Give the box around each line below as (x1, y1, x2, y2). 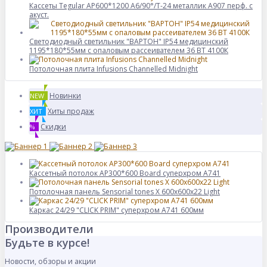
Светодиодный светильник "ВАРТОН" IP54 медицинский (29, 36, 228, 46)
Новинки (49, 91, 81, 101)
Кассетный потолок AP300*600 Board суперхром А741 (29, 168, 221, 178)
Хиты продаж (48, 106, 94, 116)
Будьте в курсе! (5, 235, 89, 250)
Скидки (41, 122, 66, 132)
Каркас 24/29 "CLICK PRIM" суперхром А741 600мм (29, 205, 204, 215)
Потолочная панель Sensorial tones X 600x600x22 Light (29, 187, 220, 197)
